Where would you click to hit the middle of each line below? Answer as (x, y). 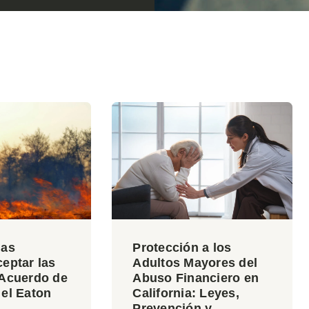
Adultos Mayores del (195, 263)
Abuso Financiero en (196, 278)
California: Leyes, (186, 293)
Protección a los (182, 248)
